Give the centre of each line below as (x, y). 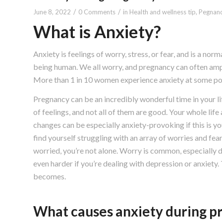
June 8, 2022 (52, 12)
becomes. (50, 176)
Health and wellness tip (163, 12)
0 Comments (97, 12)
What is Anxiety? (97, 31)
